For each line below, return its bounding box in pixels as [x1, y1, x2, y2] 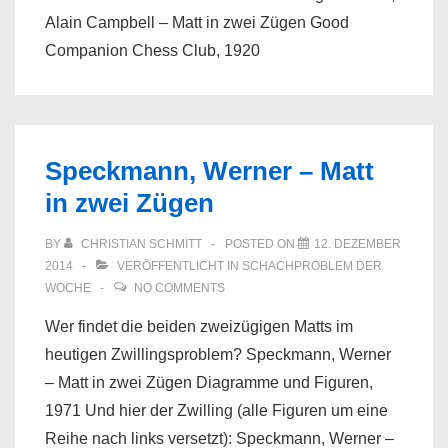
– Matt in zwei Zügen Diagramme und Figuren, [45, 374, 373, 391]
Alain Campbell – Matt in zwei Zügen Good [45, 14, 349, 31]
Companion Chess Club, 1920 [45, 42, 260, 59]
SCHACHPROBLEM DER [242, 259, 382, 273]
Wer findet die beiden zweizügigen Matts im [45, 318, 353, 335]
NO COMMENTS [134, 281, 225, 295]
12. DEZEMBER [314, 237, 401, 251]
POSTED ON [225, 237, 298, 251]
